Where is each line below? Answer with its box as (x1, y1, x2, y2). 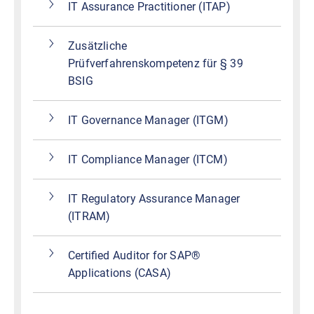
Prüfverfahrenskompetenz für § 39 (68, 57, 243, 71)
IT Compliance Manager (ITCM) (68, 153, 228, 167)
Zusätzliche (68, 39, 128, 53)
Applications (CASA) (68, 266, 171, 280)
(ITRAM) (68, 210, 111, 224)
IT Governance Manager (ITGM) (68, 114, 228, 128)
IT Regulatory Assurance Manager (68, 192, 240, 206)
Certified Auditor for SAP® (68, 249, 201, 263)
